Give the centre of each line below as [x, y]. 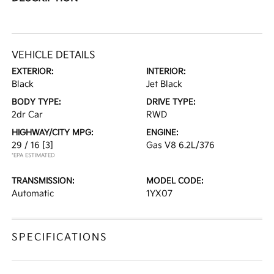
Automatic [33, 194]
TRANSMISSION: [43, 181]
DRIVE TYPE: [171, 102]
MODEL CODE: [175, 181]
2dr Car [28, 115]
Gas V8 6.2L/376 [180, 146]
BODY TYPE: [37, 102]
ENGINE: [162, 133]
